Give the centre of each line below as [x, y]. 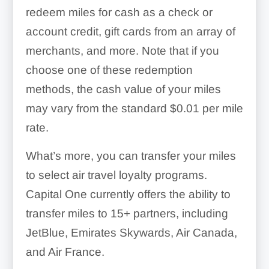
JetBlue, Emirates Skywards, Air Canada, [131, 232]
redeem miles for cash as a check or [119, 12]
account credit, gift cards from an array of [130, 31]
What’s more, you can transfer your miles [131, 156]
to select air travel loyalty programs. [116, 175]
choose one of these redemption [109, 70]
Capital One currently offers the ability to [128, 194]
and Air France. [65, 252]
